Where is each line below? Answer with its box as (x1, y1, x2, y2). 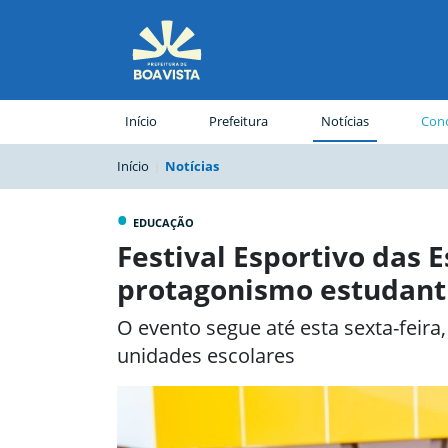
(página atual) (267, 111, 349, 129)
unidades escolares (117, 341, 295, 369)
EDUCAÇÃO (133, 214, 194, 230)
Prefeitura (209, 112, 269, 130)
